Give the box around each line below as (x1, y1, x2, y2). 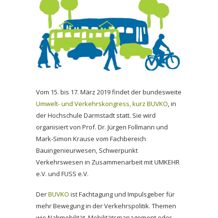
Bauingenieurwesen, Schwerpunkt (36, 146, 138, 155)
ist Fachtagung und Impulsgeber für (69, 190, 175, 199)
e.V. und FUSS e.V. (36, 169, 89, 179)
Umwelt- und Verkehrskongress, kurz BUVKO (36, 99, 168, 109)
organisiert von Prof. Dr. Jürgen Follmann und (36, 123, 168, 132)
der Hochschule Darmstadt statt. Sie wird (36, 111, 156, 120)
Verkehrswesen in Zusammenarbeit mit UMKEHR (36, 158, 180, 167)
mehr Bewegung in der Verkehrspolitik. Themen (36, 201, 176, 211)
